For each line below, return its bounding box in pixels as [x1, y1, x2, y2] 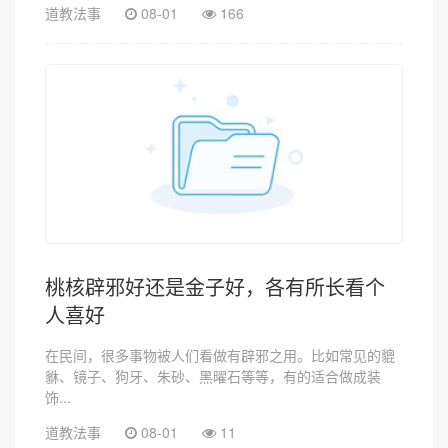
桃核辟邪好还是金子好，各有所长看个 [45, 275, 385, 300]
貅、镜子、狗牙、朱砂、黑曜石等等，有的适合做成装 [45, 365, 381, 386]
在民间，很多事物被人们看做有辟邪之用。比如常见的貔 [45, 344, 395, 365]
